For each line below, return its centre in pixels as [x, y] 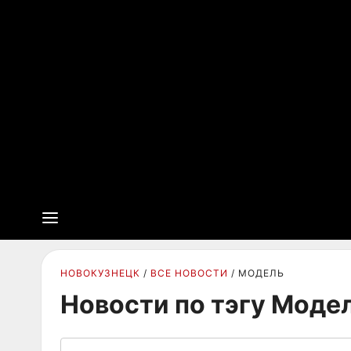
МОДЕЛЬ [261, 273]
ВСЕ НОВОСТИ [189, 273]
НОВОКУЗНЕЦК [100, 273]
